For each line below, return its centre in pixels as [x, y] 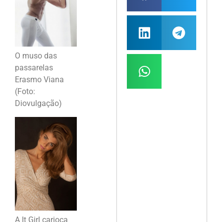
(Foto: [25, 92]
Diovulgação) [38, 104]
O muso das [36, 56]
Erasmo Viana [39, 80]
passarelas [34, 68]
